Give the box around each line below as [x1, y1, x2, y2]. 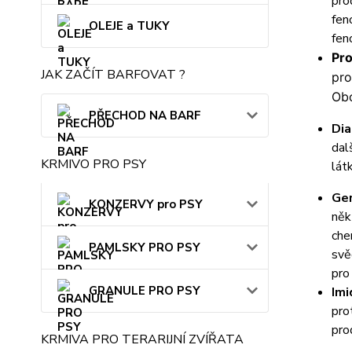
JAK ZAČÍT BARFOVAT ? [41, 66, 185, 83]
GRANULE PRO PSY [89, 283, 200, 299]
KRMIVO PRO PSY [41, 156, 146, 173]
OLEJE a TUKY [89, 18, 170, 34]
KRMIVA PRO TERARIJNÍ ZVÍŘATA [41, 331, 244, 348]
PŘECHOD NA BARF [89, 108, 201, 123]
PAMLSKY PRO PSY [89, 240, 200, 255]
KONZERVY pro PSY [89, 196, 203, 212]
